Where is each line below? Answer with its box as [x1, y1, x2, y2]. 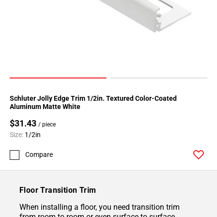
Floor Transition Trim [19, 186, 96, 195]
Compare [25, 151, 53, 159]
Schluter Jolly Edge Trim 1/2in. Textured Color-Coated [10, 94, 177, 103]
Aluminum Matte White [10, 103, 80, 111]
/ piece [38, 121, 56, 128]
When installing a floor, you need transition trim [19, 202, 180, 212]
